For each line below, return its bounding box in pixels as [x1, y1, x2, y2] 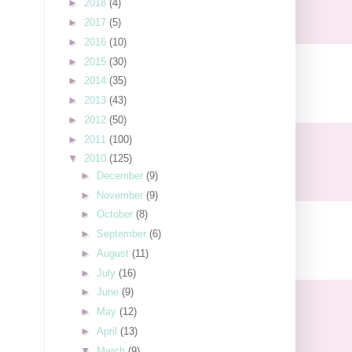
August [96, 247, 132, 259]
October [96, 208, 136, 221]
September [96, 228, 149, 240]
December [96, 169, 146, 181]
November [96, 189, 146, 201]
